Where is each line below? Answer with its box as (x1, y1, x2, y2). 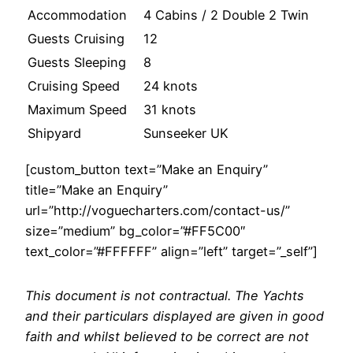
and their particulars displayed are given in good (25, 307, 324, 324)
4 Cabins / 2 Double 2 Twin (143, 7, 309, 24)
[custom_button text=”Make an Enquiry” (25, 161, 268, 177)
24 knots (143, 78, 198, 95)
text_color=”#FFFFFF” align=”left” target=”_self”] (25, 243, 318, 259)
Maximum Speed (28, 102, 127, 118)
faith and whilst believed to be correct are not (25, 328, 309, 344)
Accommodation (28, 7, 127, 24)
